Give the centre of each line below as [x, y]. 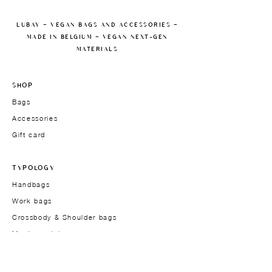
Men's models [38, 233]
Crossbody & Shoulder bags [65, 217]
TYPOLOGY [34, 167]
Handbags [31, 184]
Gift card [29, 134]
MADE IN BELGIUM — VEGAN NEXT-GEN [97, 36]
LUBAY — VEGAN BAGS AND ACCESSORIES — [97, 24]
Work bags [32, 200]
